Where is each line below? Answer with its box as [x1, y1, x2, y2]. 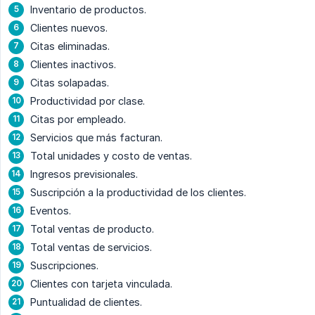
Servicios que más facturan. [30, 131, 162, 144]
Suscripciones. [30, 259, 98, 272]
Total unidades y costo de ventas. [30, 150, 192, 162]
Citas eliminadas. [30, 40, 110, 53]
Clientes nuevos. [30, 22, 108, 34]
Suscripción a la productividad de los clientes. [30, 186, 246, 199]
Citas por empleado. [30, 113, 126, 126]
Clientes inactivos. [30, 58, 116, 71]
